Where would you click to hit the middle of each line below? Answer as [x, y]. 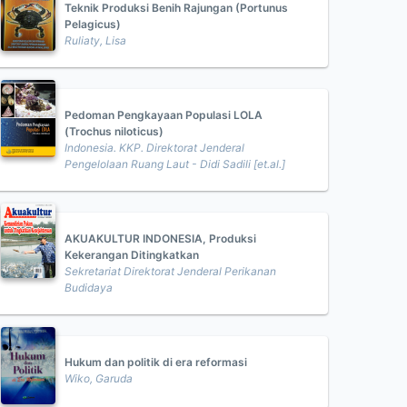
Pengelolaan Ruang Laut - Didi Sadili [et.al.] [175, 164]
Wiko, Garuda [99, 378]
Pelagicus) [93, 24]
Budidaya [89, 288]
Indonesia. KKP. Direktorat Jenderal [154, 148]
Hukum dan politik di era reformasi [156, 362]
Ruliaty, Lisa [95, 40]
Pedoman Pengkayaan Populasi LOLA [164, 115]
